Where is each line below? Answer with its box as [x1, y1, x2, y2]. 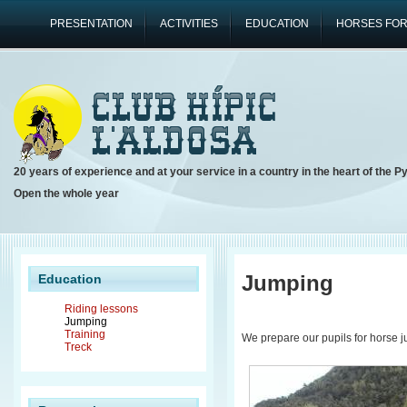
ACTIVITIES [160, 17, 218, 30]
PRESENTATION [50, 17, 133, 30]
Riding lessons [65, 303, 138, 315]
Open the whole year [14, 187, 119, 200]
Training [65, 328, 105, 341]
